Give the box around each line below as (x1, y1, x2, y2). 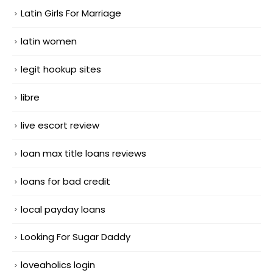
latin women (21, 34, 77, 48)
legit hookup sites (21, 62, 101, 76)
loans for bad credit (21, 174, 110, 188)
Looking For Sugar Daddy (21, 230, 130, 244)
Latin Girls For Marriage (21, 6, 121, 19)
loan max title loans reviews (21, 146, 146, 160)
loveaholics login (21, 258, 95, 272)
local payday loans (21, 202, 105, 216)
